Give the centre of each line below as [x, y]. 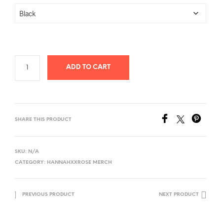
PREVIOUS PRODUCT [48, 195]
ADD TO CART [88, 67]
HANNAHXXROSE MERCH [79, 163]
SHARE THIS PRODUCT [43, 120]
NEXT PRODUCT [179, 195]
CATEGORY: [31, 163]
